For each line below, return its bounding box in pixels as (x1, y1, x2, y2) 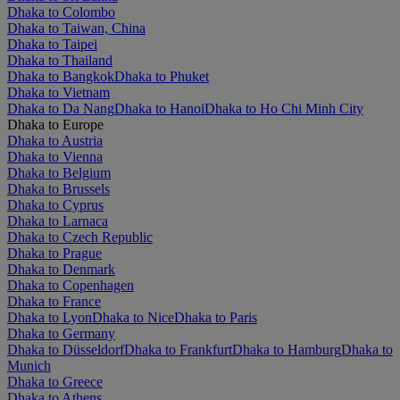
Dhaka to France (7, 293, 101, 309)
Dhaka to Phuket (114, 68, 209, 84)
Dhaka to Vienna (7, 148, 103, 164)
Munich (7, 357, 51, 373)
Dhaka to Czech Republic (7, 229, 153, 245)
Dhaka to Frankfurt (124, 341, 232, 357)
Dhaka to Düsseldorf (7, 341, 124, 357)
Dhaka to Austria (7, 132, 103, 148)
